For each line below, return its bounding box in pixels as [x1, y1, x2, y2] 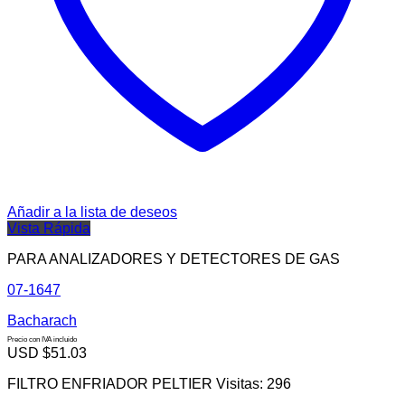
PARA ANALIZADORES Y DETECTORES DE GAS [7, 251, 340, 267]
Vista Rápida [7, 221, 90, 236]
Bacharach [7, 313, 77, 328]
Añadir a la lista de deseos [7, 204, 177, 220]
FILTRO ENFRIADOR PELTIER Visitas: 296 [7, 376, 291, 391]
